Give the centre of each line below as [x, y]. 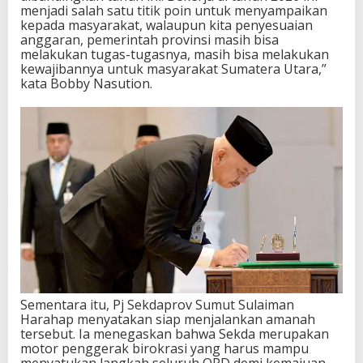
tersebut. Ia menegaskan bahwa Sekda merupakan [175, 334]
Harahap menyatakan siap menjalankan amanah [168, 320]
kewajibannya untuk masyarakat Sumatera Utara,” [173, 68]
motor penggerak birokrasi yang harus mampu [164, 349]
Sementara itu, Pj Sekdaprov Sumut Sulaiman [157, 305]
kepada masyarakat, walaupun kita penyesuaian [167, 25]
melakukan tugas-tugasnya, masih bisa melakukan [175, 54]
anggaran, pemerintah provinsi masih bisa [149, 39]
